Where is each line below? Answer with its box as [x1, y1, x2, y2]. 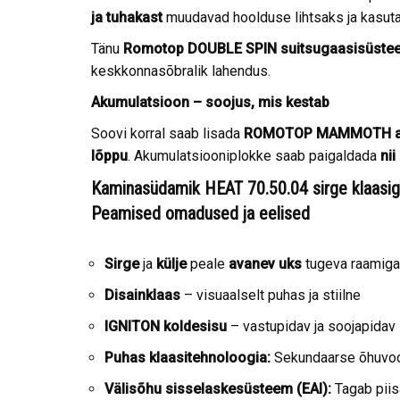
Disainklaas [104, 287, 180, 304]
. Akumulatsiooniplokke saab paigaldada [128, 147, 380, 165]
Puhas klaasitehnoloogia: [104, 349, 271, 367]
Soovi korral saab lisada [91, 125, 244, 143]
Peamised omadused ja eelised [91, 203, 310, 225]
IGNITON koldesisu [104, 318, 227, 336]
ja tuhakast [91, 9, 162, 27]
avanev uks [229, 255, 302, 273]
